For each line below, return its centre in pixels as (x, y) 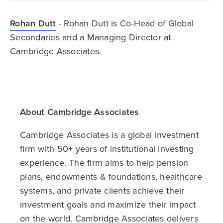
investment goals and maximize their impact (108, 205)
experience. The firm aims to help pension (104, 163)
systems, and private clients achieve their (102, 191)
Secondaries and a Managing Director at (91, 38)
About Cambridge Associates (80, 112)
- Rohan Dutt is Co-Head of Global (125, 24)
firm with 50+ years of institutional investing (107, 149)
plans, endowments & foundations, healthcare (111, 177)
